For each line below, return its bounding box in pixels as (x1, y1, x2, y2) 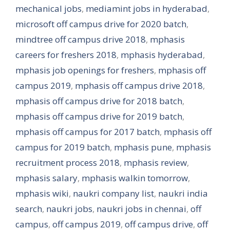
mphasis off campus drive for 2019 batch (15, 110, 182, 122)
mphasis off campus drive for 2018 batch (15, 95, 182, 107)
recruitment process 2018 (15, 157, 120, 168)
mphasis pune (114, 141, 172, 153)
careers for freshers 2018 (15, 49, 117, 61)
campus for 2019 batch (15, 141, 110, 153)
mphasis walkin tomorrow (82, 172, 188, 184)
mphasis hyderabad (121, 49, 203, 61)
